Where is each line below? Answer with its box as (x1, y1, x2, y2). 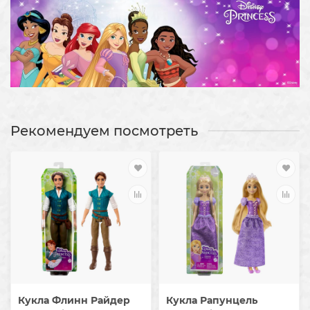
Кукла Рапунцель (166, 294, 257, 307)
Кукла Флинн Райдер (18, 294, 130, 307)
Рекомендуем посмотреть (10, 122, 198, 139)
